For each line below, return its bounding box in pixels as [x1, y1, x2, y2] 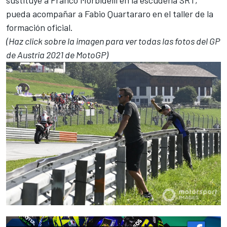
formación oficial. [6, 21, 73, 33]
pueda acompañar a [6, 8, 85, 19]
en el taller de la [150, 8, 213, 19]
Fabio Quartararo [85, 8, 150, 19]
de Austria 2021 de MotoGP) [6, 49, 108, 60]
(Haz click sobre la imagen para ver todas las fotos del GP [6, 35, 220, 47]
